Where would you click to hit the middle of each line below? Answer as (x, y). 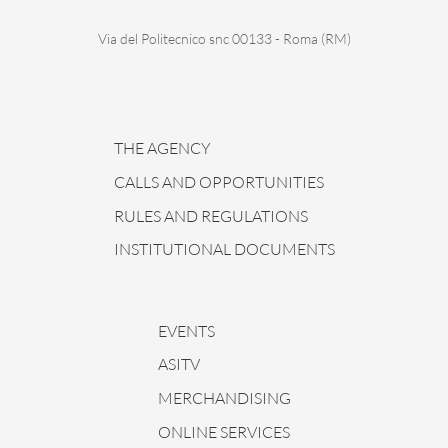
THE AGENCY (162, 148)
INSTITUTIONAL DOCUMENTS (224, 248)
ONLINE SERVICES (223, 431)
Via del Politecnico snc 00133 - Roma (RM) (224, 39)
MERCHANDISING (224, 397)
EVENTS (186, 330)
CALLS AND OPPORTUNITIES (218, 181)
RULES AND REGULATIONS (210, 215)
